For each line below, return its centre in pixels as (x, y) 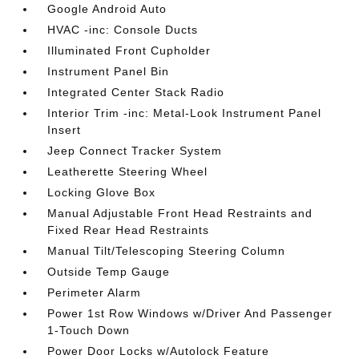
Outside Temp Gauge (109, 272)
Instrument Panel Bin (109, 71)
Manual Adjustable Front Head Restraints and (180, 213)
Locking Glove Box (102, 192)
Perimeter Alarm (95, 292)
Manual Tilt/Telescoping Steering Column (167, 251)
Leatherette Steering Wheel (128, 171)
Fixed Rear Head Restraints (129, 230)
